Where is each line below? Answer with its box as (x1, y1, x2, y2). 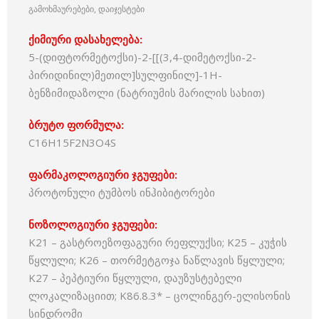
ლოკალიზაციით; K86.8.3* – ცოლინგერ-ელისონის (28, 288, 291, 303)
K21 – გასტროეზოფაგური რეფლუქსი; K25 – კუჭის (28, 235, 287, 249)
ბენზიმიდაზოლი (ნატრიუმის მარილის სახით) (28, 85, 265, 100)
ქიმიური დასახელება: (28, 32, 142, 46)
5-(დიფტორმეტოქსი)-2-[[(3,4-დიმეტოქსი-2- (28, 50, 256, 64)
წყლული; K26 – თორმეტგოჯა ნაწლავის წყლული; (28, 253, 285, 267)
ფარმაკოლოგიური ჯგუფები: (28, 167, 177, 182)
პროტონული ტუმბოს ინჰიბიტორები (28, 185, 215, 199)
